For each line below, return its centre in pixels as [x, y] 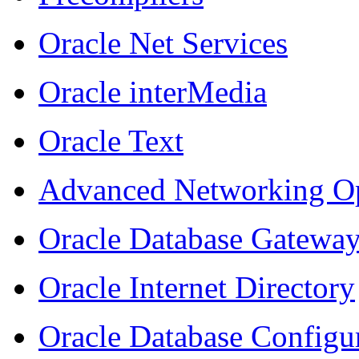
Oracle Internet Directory [197, 287]
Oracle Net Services [163, 42]
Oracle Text [111, 140]
